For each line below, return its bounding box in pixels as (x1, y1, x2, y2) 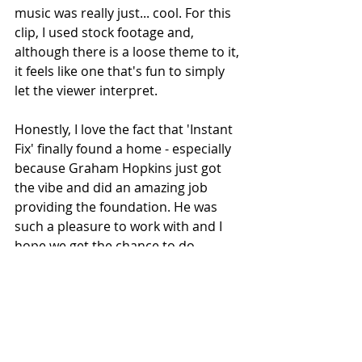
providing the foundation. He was (15, 197, 221, 216)
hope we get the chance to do (15, 236, 198, 255)
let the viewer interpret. (15, 81, 158, 99)
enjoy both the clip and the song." (15, 294, 219, 313)
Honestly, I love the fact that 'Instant (15, 120, 236, 138)
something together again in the (15, 255, 214, 274)
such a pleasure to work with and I (15, 217, 225, 235)
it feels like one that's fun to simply (15, 61, 228, 80)
